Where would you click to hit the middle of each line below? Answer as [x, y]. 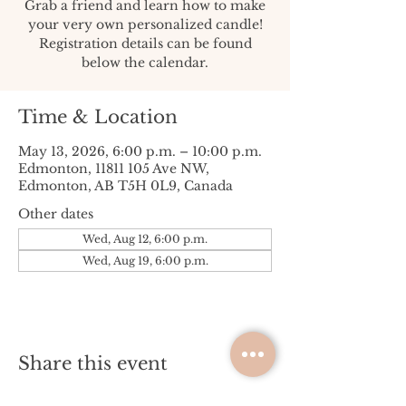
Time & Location [98, 117]
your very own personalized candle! [145, 24]
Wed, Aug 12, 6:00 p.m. [145, 239]
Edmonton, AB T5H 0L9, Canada [126, 186]
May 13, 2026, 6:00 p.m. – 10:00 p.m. [140, 151]
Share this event [93, 363]
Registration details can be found [145, 43]
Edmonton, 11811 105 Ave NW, [114, 169]
